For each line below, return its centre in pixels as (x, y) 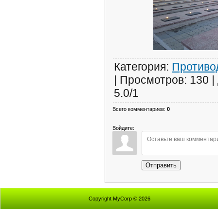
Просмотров (152, 80)
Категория (140, 66)
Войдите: (123, 128)
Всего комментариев (138, 109)
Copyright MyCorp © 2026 (119, 199)
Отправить (161, 165)
